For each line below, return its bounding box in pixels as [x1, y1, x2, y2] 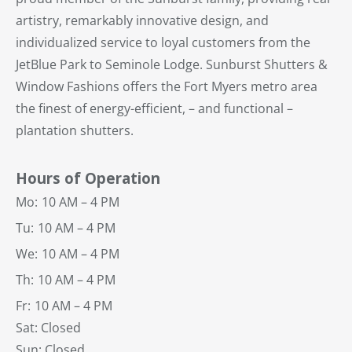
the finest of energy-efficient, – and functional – [16, 100, 293, 118]
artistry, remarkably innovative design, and [16, 12, 269, 30]
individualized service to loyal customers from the [16, 34, 310, 52]
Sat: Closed [16, 319, 81, 337]
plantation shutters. [16, 122, 134, 140]
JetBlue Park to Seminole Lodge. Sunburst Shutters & [16, 56, 328, 74]
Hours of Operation [16, 168, 160, 189]
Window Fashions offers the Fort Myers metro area [16, 78, 317, 96]
